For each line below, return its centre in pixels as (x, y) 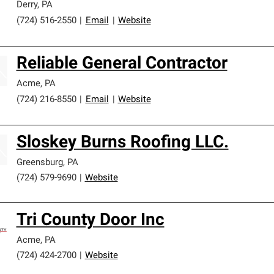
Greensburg (39, 163)
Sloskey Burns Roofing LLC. (122, 143)
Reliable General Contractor (122, 64)
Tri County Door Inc (90, 221)
